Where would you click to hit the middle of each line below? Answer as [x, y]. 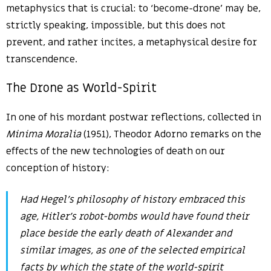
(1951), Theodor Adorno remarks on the [171, 134]
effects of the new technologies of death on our [116, 151]
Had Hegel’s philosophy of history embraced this [132, 200]
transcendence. [42, 59]
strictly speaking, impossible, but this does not [116, 25]
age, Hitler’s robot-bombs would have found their [134, 217]
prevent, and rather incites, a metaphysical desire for [132, 42]
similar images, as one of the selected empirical [132, 250]
